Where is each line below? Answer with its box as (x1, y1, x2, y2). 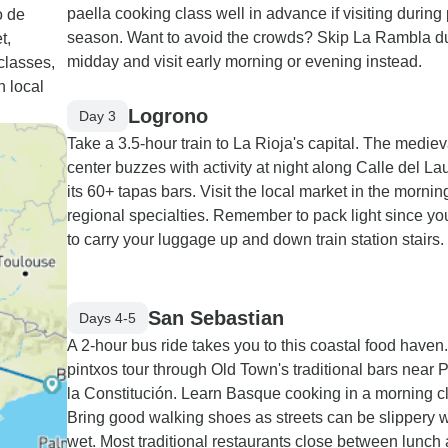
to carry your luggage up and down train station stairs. (67, 231, 444, 248)
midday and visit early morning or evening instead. (67, 53, 422, 70)
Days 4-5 (79, 309, 136, 326)
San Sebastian (148, 306, 284, 329)
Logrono (128, 104, 208, 127)
